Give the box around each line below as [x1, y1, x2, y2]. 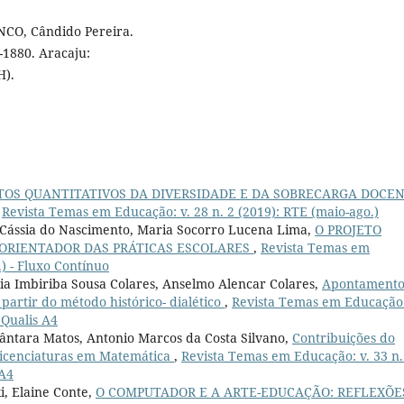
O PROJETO [315, 220, 381, 238]
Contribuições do [292, 328, 395, 346]
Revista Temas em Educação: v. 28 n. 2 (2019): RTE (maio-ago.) [2, 202, 379, 220]
